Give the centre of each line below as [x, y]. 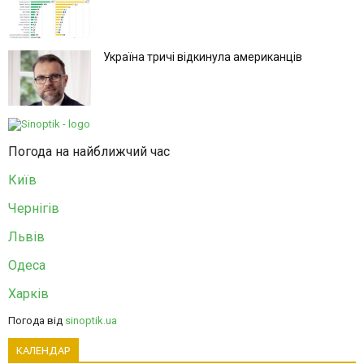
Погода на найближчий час [89, 151]
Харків [28, 293]
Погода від [37, 320]
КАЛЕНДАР [43, 350]
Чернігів [34, 208]
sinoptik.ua [91, 320]
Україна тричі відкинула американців [203, 56]
